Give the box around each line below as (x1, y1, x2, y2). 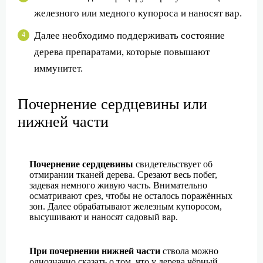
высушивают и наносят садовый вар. (29, 212, 178, 222)
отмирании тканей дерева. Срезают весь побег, (29, 170, 217, 180)
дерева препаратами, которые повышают (34, 46, 210, 58)
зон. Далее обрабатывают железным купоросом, (29, 201, 222, 212)
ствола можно (160, 246, 218, 257)
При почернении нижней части (29, 246, 160, 257)
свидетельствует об (133, 159, 213, 170)
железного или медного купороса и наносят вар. (34, 8, 242, 19)
